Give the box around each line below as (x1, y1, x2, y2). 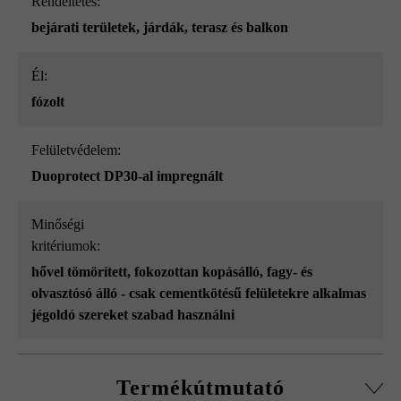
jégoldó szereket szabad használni (31, 307, 235, 323)
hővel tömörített (31, 264, 127, 280)
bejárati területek (31, 20, 136, 36)
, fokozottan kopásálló (127, 264, 260, 280)
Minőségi (31, 217, 44, 233)
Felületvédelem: (39, 142, 121, 158)
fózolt (31, 94, 64, 110)
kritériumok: (31, 238, 100, 254)
